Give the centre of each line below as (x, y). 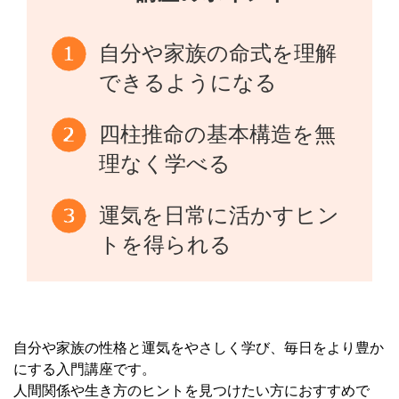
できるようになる (188, 82)
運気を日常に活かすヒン (220, 215)
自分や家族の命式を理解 (218, 53)
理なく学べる (165, 163)
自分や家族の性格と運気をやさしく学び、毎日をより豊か (199, 348)
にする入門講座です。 (85, 369)
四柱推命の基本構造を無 (218, 134)
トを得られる (166, 244)
